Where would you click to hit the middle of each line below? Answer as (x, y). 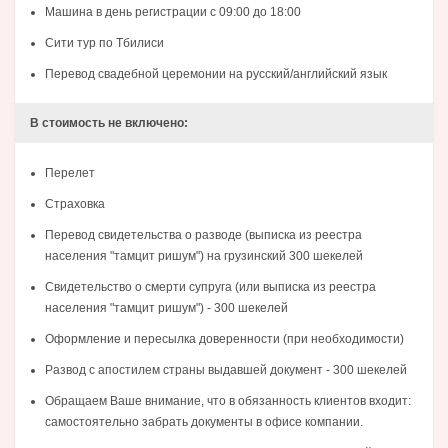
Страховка (75, 204)
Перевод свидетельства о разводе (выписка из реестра (203, 235)
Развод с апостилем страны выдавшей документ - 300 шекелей (226, 370)
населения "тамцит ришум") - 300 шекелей (166, 308)
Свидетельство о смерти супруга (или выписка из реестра (210, 287)
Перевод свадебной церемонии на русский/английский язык (216, 74)
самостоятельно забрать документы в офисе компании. (204, 422)
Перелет (70, 173)
